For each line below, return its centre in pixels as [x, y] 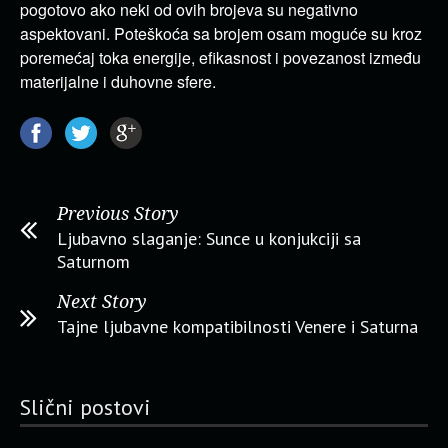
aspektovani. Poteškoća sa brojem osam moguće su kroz [221, 33]
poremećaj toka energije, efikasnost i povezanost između [220, 57]
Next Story [102, 301]
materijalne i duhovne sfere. [118, 81]
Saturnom [93, 261]
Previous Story [118, 213]
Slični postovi [85, 407]
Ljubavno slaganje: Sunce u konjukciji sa [209, 238]
